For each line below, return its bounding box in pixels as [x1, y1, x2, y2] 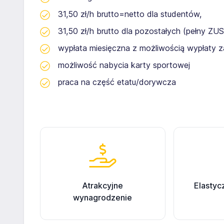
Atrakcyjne [82, 180, 123, 190]
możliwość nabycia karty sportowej [58, 60, 190, 70]
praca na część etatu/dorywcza [58, 77, 176, 87]
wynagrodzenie [73, 192, 132, 202]
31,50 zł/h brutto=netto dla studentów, [58, 9, 201, 19]
